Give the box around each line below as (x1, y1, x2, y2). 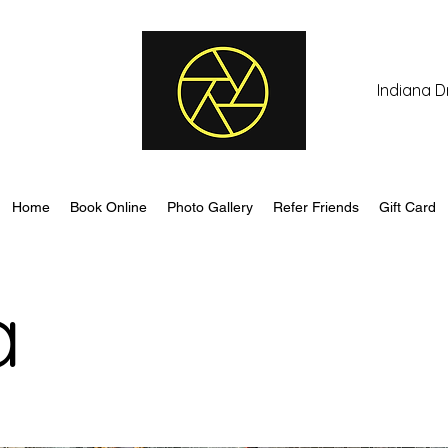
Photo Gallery (167, 199, 253, 215)
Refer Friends (273, 199, 359, 215)
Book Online (70, 199, 147, 215)
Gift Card (379, 199, 436, 215)
